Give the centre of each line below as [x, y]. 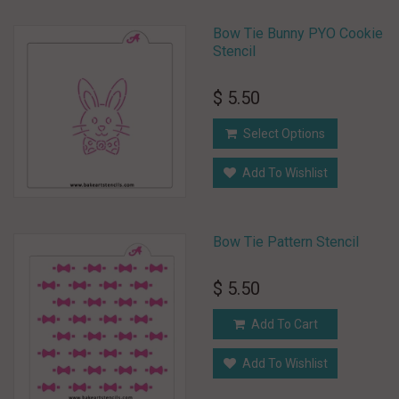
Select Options [284, 134]
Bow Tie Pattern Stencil [286, 242]
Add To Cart [284, 324]
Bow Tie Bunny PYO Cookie [298, 33]
